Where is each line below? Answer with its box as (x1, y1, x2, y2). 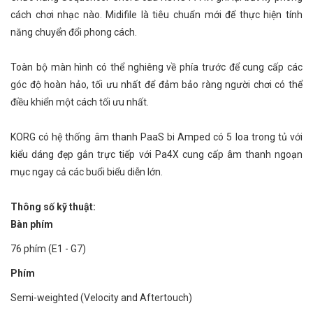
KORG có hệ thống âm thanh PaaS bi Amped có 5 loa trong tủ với (10, 131, 303, 143)
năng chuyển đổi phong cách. (10, 27, 137, 38)
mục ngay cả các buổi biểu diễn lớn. (10, 166, 163, 177)
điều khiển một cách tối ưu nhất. (10, 96, 149, 108)
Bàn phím (10, 219, 53, 230)
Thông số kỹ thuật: (10, 201, 96, 212)
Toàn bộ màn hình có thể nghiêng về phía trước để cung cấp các (10, 61, 303, 73)
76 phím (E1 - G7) (10, 243, 86, 254)
